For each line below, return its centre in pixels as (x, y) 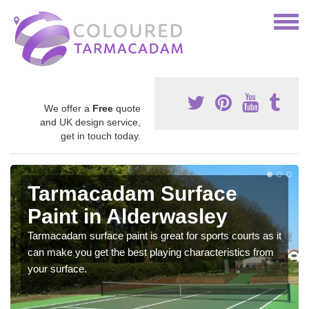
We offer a (68, 108)
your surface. (57, 269)
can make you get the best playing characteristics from (151, 252)
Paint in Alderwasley (128, 216)
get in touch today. (101, 136)
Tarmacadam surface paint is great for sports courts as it (154, 236)
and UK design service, (90, 122)
